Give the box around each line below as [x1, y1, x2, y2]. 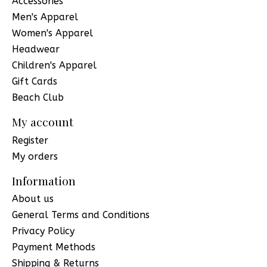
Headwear [12, 44, 60, 55]
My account [12, 114, 73, 130]
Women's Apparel [12, 27, 93, 39]
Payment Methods [12, 241, 95, 253]
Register [12, 134, 48, 146]
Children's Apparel [12, 60, 97, 72]
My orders [12, 150, 58, 162]
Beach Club [12, 92, 64, 104]
